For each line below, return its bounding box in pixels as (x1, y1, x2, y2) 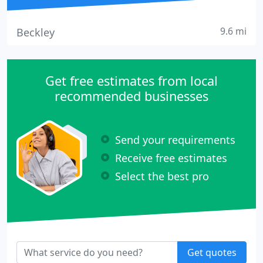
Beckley (16, 25, 55, 39)
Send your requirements (115, 132, 235, 147)
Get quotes (187, 246, 237, 259)
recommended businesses (55, 87, 208, 104)
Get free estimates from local (45, 72, 218, 89)
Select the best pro (115, 168, 209, 183)
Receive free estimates (115, 150, 227, 165)
